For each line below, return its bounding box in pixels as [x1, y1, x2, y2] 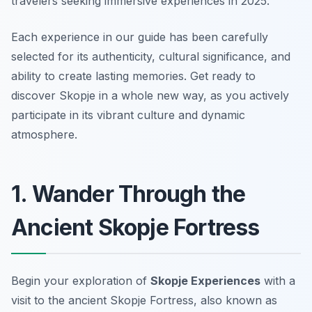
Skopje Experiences [150, 274, 260, 288]
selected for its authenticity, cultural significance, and [11, 49, 290, 64]
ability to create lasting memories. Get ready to [11, 69, 256, 84]
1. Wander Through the [11, 180, 246, 208]
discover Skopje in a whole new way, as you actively [11, 88, 289, 103]
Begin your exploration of [11, 274, 150, 288]
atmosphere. [11, 127, 77, 142]
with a [260, 274, 295, 288]
